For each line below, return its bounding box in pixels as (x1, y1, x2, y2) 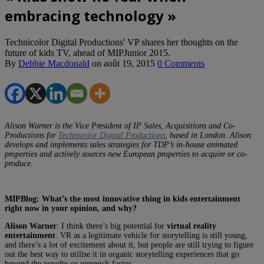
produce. (5, 159, 33, 168)
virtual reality (167, 221, 216, 230)
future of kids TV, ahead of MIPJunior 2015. (5, 47, 170, 58)
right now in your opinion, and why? (5, 203, 137, 213)
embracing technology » (5, 5, 176, 25)
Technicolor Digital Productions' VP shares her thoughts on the (5, 37, 238, 47)
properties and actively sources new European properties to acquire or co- (5, 149, 247, 159)
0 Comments (157, 58, 204, 68)
